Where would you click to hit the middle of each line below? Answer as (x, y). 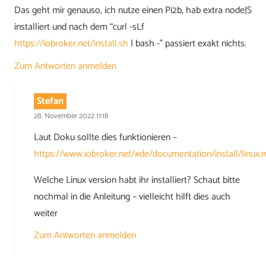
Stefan (50, 102)
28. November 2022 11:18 (71, 116)
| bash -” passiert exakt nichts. (187, 44)
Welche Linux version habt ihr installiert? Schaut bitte (137, 180)
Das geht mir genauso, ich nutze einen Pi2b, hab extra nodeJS (133, 11)
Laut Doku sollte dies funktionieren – (105, 137)
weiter (46, 213)
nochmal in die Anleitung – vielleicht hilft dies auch (132, 197)
